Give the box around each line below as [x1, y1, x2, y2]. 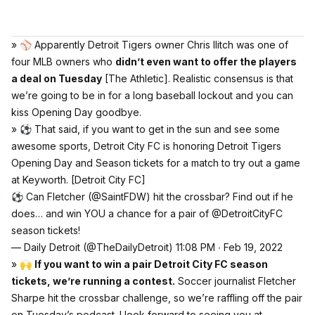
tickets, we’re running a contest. [11, 275, 175, 287]
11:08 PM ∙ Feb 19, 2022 [176, 241, 283, 253]
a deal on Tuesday [11, 72, 102, 84]
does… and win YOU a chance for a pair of [11, 207, 212, 219]
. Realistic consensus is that [168, 72, 293, 84]
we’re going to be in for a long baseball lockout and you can [11, 89, 293, 101]
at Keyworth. [11, 174, 71, 186]
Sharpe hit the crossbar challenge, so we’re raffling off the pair [11, 292, 302, 304]
